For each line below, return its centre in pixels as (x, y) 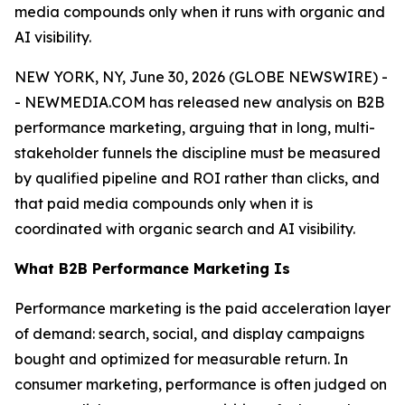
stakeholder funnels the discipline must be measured (198, 153)
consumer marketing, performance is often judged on (201, 384)
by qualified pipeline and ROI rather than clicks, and (197, 178)
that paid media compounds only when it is (164, 203)
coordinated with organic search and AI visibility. (185, 229)
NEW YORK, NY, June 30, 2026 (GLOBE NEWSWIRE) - (201, 77)
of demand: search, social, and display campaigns (189, 334)
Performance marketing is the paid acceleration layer (202, 308)
